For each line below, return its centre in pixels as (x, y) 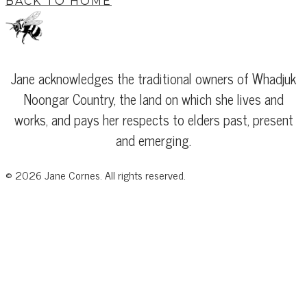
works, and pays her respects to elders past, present (153, 120)
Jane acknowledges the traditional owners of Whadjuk (153, 79)
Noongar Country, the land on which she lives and (153, 99)
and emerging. (153, 140)
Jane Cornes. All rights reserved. (114, 175)
